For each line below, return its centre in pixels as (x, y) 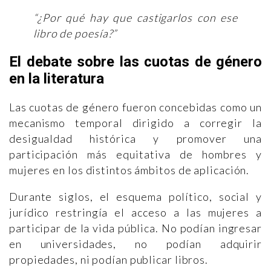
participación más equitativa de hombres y (135, 154)
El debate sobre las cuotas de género (135, 61)
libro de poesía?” (75, 33)
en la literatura (57, 78)
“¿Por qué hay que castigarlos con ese (135, 17)
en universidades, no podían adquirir (135, 243)
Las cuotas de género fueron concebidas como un (135, 107)
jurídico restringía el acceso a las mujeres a (135, 212)
